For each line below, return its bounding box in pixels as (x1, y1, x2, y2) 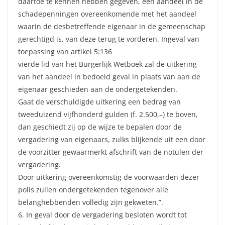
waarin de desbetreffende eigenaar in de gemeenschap (18, 22, 205, 32)
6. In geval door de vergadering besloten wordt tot (18, 210, 187, 220)
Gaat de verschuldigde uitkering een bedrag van (18, 97, 181, 107)
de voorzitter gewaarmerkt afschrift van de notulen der (18, 147, 203, 157)
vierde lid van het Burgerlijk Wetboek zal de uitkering (18, 59, 197, 69)
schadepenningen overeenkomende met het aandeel (18, 9, 196, 19)
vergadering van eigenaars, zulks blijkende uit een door (18, 135, 205, 145)
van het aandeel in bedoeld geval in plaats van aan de (18, 72, 200, 82)
